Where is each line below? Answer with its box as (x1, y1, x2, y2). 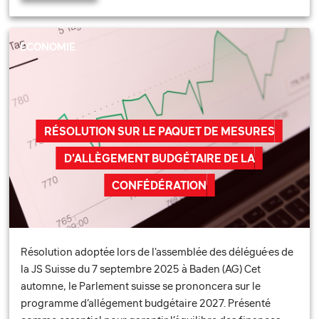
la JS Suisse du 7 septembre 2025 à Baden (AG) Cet (21, 263, 261, 275)
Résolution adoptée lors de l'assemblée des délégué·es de (21, 246, 294, 258)
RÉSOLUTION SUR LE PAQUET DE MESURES (43, 125, 275, 137)
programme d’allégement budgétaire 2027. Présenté (21, 298, 271, 309)
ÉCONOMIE (20, 41, 76, 53)
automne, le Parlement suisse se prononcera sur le (21, 281, 261, 292)
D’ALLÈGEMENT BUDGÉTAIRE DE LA (63, 152, 255, 164)
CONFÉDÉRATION (112, 179, 207, 191)
